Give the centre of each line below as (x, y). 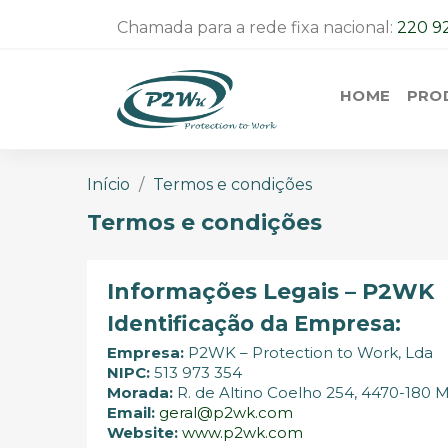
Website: (142, 432)
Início (108, 184)
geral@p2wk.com (226, 412)
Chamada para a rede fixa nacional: (257, 27)
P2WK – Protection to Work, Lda (308, 352)
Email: (131, 412)
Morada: (140, 392)
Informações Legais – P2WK (270, 291)
